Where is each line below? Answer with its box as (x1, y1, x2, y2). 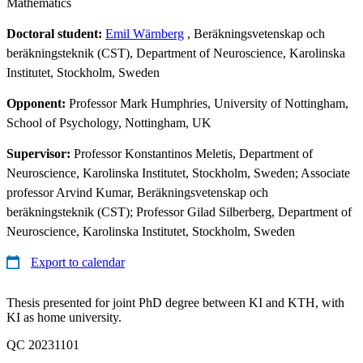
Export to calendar (31, 254, 125, 269)
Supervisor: (6, 146, 74, 160)
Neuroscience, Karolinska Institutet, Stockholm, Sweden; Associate (6, 165, 350, 180)
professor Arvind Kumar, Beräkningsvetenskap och (6, 185, 268, 199)
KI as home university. (6, 310, 122, 324)
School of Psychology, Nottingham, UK (6, 115, 211, 130)
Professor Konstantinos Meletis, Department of (74, 146, 313, 160)
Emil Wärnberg (105, 26, 184, 41)
